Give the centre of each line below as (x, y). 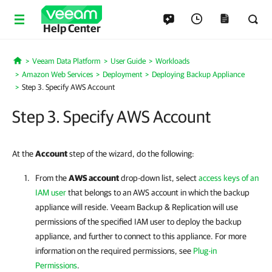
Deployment (122, 74)
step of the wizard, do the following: (131, 154)
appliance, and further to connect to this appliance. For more (141, 236)
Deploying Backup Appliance (198, 74)
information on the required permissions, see (114, 251)
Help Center (72, 28)
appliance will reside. (73, 207)
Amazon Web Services (57, 74)
